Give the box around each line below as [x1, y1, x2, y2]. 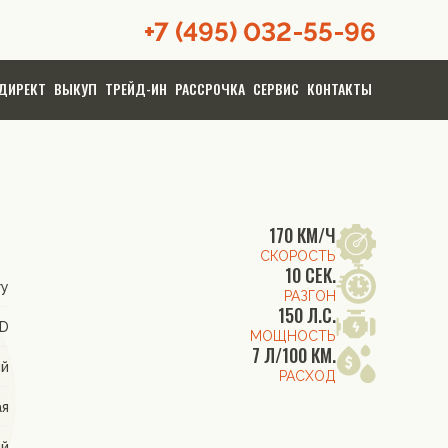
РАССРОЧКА [175, 77, 245, 99]
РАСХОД [279, 367, 336, 384]
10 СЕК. [285, 261, 336, 288]
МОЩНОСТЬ [250, 327, 336, 344]
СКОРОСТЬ [260, 247, 336, 264]
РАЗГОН [284, 287, 336, 304]
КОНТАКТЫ [307, 77, 372, 99]
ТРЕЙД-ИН [105, 77, 167, 99]
